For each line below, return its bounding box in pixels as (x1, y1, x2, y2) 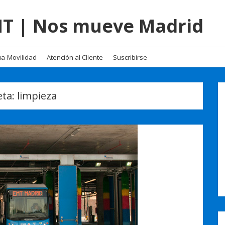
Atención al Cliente (47, 53, 103, 62)
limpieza (17, 89, 57, 102)
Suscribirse (113, 53, 147, 62)
